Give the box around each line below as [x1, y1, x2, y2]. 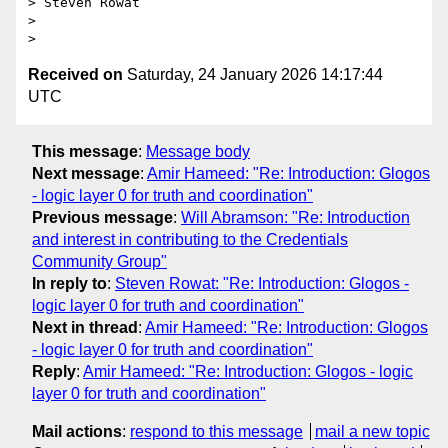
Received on [28, 66, 123, 84]
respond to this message [130, 422, 303, 440]
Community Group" [32, 252, 167, 270]
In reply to [32, 274, 107, 292]
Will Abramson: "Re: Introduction [181, 208, 410, 226]
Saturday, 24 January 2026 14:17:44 [123, 66, 383, 84]
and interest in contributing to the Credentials [32, 230, 348, 248]
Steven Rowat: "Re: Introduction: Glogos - [115, 274, 409, 292]
